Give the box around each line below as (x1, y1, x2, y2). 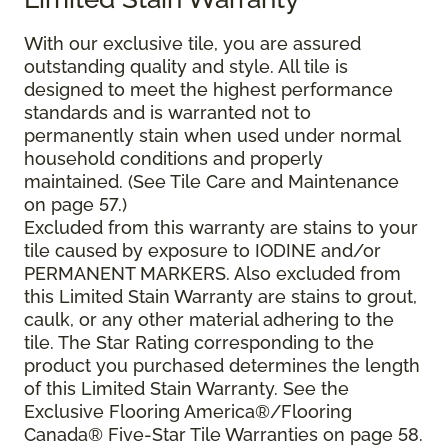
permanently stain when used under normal (24, 125, 400, 147)
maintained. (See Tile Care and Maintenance (24, 171, 399, 193)
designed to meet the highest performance (24, 79, 393, 101)
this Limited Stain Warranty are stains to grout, (24, 286, 417, 308)
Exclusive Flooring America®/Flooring (24, 401, 352, 423)
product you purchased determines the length (24, 355, 420, 377)
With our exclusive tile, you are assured (24, 33, 361, 55)
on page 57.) (24, 194, 127, 216)
